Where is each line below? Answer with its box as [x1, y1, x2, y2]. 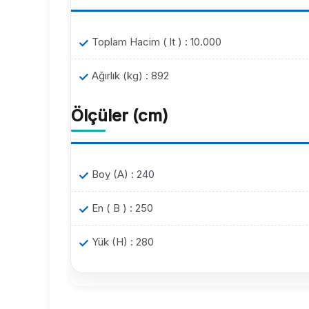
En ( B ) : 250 [92, 201, 153, 215]
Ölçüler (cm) [71, 106, 168, 126]
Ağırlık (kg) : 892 [92, 69, 169, 83]
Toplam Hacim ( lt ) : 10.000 [92, 35, 221, 49]
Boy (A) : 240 [92, 168, 154, 181]
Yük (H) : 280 [92, 235, 154, 249]
